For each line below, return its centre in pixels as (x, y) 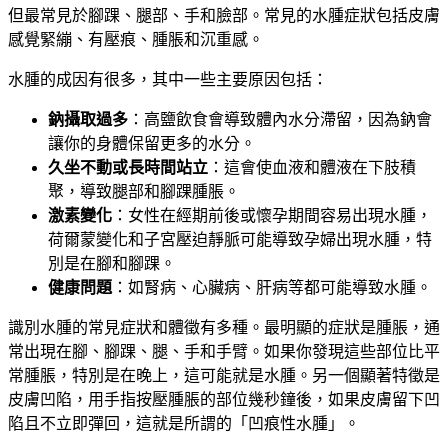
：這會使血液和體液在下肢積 (312, 167)
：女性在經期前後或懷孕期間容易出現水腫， (272, 215)
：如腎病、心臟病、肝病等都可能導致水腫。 (272, 287)
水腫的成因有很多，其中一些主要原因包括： (168, 79)
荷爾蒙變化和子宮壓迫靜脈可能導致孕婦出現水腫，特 (240, 239)
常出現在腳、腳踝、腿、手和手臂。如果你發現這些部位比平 (224, 351)
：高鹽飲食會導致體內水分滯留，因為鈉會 (280, 119)
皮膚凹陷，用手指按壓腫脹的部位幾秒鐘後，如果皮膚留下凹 (224, 399)
